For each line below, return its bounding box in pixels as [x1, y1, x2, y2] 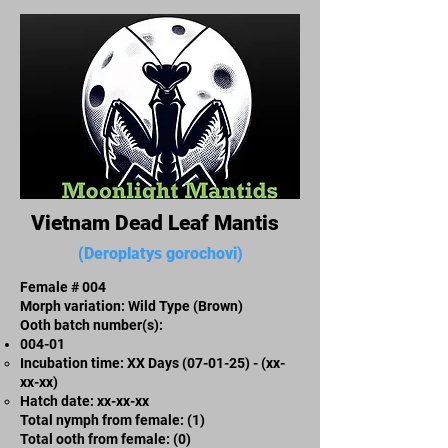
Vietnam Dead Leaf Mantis [31, 210, 289, 235]
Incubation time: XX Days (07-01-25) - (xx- [20, 354, 285, 371]
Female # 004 [20, 278, 106, 295]
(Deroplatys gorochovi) [77, 243, 243, 263]
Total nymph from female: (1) [20, 411, 205, 428]
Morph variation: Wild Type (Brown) [20, 297, 243, 314]
